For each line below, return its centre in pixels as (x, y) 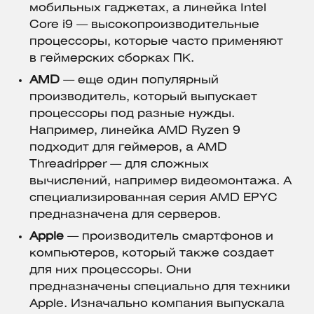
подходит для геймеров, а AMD (128, 148)
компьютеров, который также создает (152, 254)
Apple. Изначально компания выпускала (157, 304)
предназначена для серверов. (125, 215)
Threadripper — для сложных (119, 165)
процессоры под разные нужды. (132, 114)
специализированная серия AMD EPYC (153, 198)
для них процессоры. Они (110, 271)
